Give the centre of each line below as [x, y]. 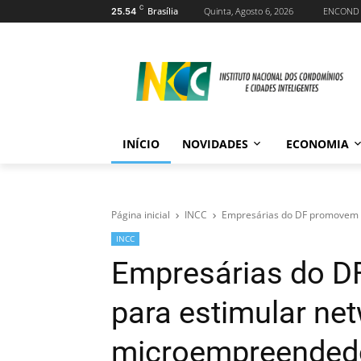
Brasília [163, 11]
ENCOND [341, 11]
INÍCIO [141, 144]
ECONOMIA [317, 144]
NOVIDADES [215, 144]
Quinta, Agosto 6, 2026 [249, 11]
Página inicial [141, 215]
